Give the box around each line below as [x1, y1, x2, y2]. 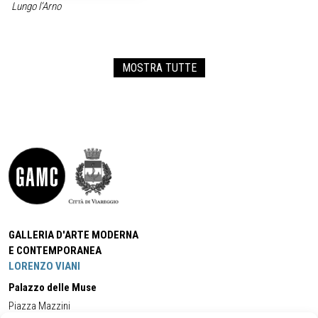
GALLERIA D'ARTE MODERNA [9, 229, 138, 241]
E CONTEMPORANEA [9, 244, 102, 257]
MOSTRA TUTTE [121, 60, 197, 75]
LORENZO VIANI [9, 260, 80, 273]
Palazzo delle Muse [9, 281, 97, 294]
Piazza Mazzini [9, 300, 70, 312]
